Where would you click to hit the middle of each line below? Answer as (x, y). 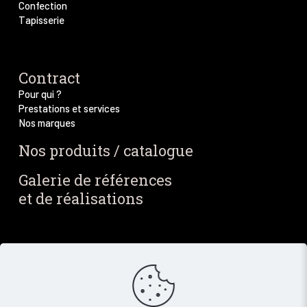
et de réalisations (81, 198)
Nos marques (47, 122)
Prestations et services (69, 108)
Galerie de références (95, 180)
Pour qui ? (40, 94)
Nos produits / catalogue (106, 150)
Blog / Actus (62, 258)
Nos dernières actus (62, 288)
